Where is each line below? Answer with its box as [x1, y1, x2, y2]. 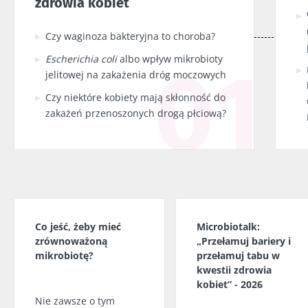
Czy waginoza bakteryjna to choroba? [45, 30, 215, 43]
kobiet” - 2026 [197, 278, 263, 291]
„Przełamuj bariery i [197, 234, 291, 248]
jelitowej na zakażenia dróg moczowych [45, 68, 226, 82]
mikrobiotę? [35, 249, 93, 263]
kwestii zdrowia [197, 263, 272, 277]
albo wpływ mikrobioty [117, 52, 223, 66]
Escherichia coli [45, 52, 117, 66]
